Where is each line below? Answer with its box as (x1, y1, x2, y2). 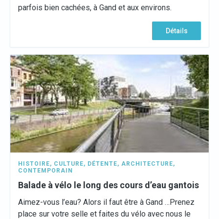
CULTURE (54, 160, 84, 167)
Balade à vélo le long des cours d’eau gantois (18, 180, 199, 190)
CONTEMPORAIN (18, 167, 73, 174)
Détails (165, 27, 188, 35)
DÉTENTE (88, 160, 117, 167)
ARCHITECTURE (121, 160, 173, 167)
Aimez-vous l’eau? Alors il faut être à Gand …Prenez (18, 197, 195, 207)
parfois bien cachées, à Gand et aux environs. (18, 3, 172, 12)
